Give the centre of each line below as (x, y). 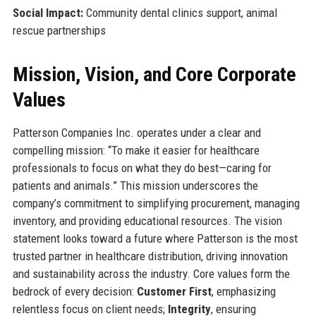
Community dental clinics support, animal (180, 12)
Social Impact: (48, 12)
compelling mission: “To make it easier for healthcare (136, 150)
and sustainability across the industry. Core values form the (151, 273)
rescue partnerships (59, 30)
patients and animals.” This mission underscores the (135, 185)
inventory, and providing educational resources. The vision (147, 220)
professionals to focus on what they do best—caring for (142, 168)
